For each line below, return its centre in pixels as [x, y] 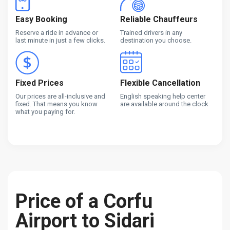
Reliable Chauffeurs [159, 19]
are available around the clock [164, 104]
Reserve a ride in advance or [57, 32]
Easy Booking [41, 19]
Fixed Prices [40, 83]
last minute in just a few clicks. [60, 40]
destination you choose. [156, 40]
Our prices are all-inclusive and [60, 96]
